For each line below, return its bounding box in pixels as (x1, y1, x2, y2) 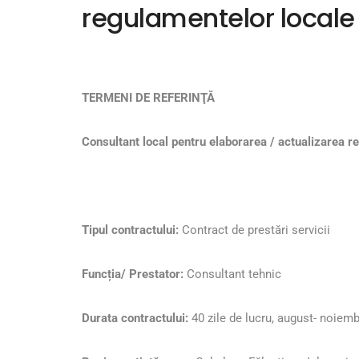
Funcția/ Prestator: (82, 267, 184, 282)
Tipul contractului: (82, 223, 179, 238)
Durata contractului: (82, 311, 188, 326)
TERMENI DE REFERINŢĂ (82, 91, 215, 106)
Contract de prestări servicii (179, 223, 330, 238)
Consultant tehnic (184, 267, 281, 282)
